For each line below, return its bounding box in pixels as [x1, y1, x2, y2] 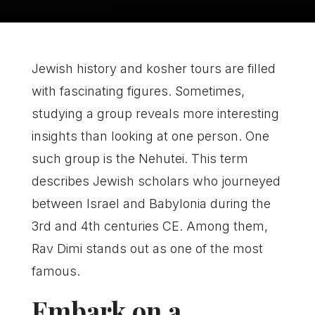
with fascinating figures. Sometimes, [31, 84, 245, 98]
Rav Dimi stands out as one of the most [31, 241, 263, 256]
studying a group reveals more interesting [31, 106, 279, 121]
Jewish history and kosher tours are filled [31, 61, 276, 76]
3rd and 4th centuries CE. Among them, [31, 219, 268, 233]
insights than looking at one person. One [31, 129, 269, 143]
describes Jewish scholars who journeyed [31, 174, 281, 188]
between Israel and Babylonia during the [31, 196, 271, 211]
